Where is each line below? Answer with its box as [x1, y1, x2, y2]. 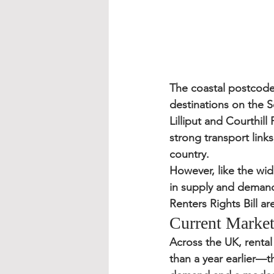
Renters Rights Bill [169, 197, 257, 210]
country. [169, 147, 209, 161]
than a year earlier [169, 252, 256, 265]
